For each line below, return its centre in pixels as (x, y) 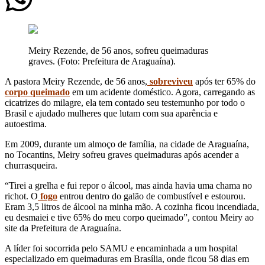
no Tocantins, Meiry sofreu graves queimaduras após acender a (122, 154)
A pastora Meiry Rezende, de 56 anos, (76, 81)
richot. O (21, 196)
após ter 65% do (224, 81)
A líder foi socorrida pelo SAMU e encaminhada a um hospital (121, 248)
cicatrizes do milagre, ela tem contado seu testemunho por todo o (125, 102)
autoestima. (26, 124)
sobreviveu (170, 81)
